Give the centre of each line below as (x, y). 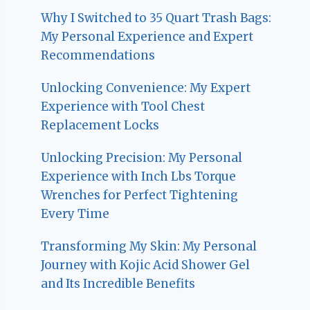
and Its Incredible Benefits (118, 284)
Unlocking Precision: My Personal (142, 158)
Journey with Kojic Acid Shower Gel (146, 265)
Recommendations (98, 56)
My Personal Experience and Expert (147, 37)
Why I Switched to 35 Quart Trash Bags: (156, 18)
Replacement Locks (100, 126)
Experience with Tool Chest (123, 107)
